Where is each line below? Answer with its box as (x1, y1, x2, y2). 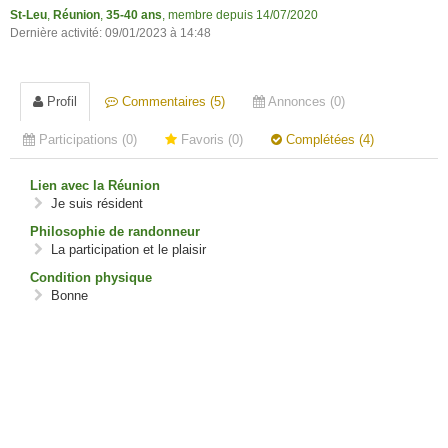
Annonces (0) (265, 94, 345, 110)
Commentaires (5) (118, 94, 225, 110)
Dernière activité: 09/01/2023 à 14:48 (10, 26, 211, 40)
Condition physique (30, 270, 152, 286)
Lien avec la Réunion (30, 178, 160, 194)
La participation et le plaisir (46, 242, 206, 258)
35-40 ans (106, 8, 162, 22)
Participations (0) (35, 132, 137, 148)
